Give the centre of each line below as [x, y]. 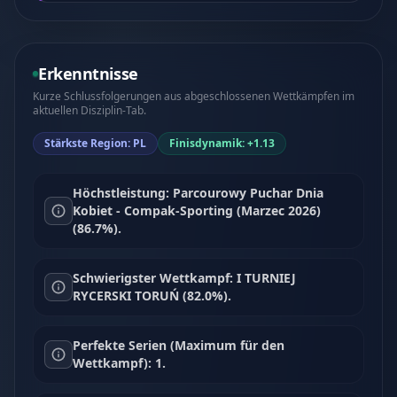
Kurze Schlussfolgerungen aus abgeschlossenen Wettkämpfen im [194, 96]
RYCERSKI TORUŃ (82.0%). [152, 296]
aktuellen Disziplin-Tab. [90, 110]
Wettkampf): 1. [119, 363]
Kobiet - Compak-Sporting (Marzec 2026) [197, 210]
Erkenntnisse [88, 74]
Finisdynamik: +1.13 [222, 143]
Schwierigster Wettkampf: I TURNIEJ [184, 278]
